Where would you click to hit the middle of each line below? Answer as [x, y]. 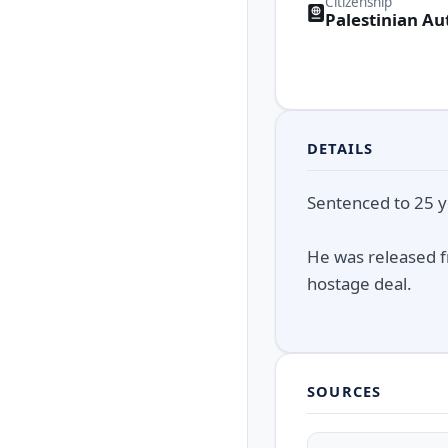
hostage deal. [360, 284]
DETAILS [340, 148]
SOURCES [344, 390]
